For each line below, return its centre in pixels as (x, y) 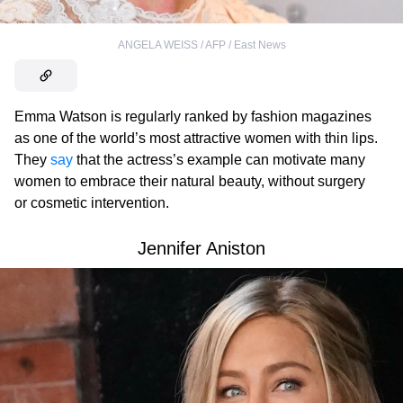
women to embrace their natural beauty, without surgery (190, 182)
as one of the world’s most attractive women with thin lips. (196, 139)
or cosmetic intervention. (92, 203)
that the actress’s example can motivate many (219, 160)
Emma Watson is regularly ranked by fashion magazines (193, 117)
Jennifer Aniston (201, 249)
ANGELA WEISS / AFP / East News (201, 45)
